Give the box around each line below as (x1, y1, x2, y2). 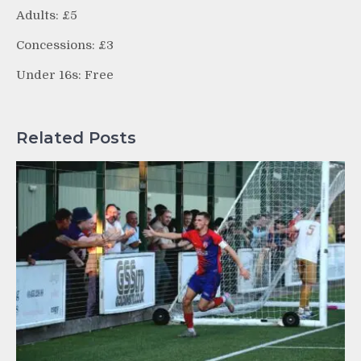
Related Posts (16, 127, 136, 147)
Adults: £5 (16, 8, 77, 23)
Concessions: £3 (16, 38, 114, 53)
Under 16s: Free (16, 68, 114, 83)
